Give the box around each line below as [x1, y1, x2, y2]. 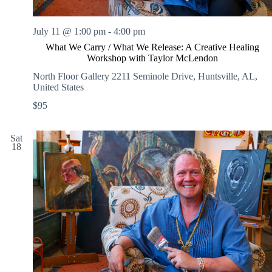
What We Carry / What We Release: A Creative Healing [46, 41, 259, 52]
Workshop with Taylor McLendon [87, 52, 218, 63]
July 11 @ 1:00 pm [33, 25, 106, 36]
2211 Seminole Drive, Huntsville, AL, [112, 70, 257, 81]
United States [33, 81, 84, 92]
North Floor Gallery [33, 70, 112, 81]
